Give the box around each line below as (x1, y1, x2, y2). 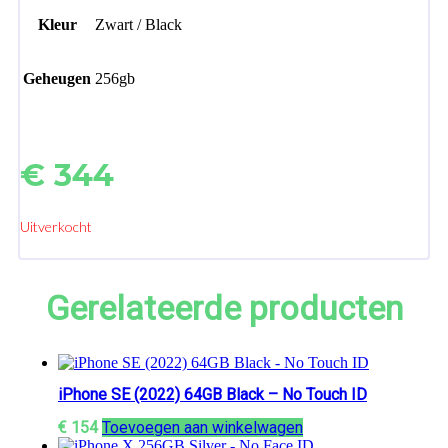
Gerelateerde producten (45, 288, 403, 329)
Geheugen (23, 70, 91, 87)
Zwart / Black (95, 16, 182, 33)
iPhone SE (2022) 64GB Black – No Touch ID (58, 385, 367, 405)
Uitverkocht (20, 218, 92, 235)
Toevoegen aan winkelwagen (102, 417, 303, 437)
